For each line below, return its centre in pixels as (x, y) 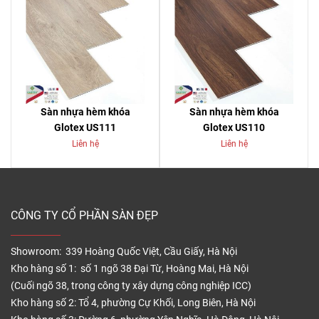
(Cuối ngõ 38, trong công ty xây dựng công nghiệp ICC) (131, 286)
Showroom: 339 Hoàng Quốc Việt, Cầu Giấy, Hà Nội (124, 252)
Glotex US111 (85, 127)
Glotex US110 (234, 127)
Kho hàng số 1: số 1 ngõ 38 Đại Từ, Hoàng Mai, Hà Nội (130, 269)
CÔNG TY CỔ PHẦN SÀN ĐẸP (84, 215)
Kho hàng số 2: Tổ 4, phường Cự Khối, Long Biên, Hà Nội (133, 303)
